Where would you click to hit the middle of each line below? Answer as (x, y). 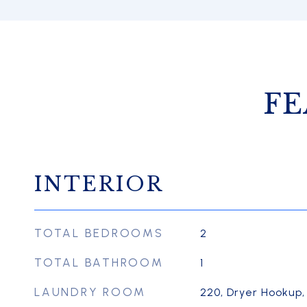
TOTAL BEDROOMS (99, 233)
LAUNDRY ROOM (90, 292)
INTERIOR (99, 184)
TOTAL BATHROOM (99, 262)
